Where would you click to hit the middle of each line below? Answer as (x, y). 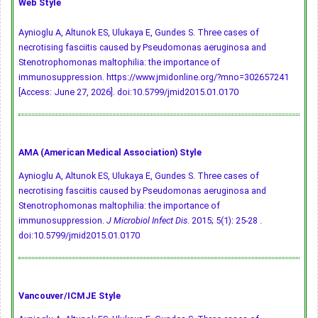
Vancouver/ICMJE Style (70, 296)
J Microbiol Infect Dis (147, 221)
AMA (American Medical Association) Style (110, 153)
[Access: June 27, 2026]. (68, 92)
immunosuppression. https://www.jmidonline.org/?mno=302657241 (154, 77)
